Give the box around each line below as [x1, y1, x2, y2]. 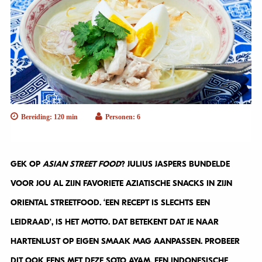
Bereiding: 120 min [20, 113, 78, 122]
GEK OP [10, 159, 43, 170]
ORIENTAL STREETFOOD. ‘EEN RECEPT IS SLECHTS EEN [10, 198, 210, 208]
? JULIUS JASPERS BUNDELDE [120, 159, 230, 170]
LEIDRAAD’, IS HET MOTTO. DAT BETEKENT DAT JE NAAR [10, 217, 219, 227]
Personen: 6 [105, 113, 140, 122]
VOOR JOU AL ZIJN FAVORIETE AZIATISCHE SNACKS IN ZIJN [10, 178, 232, 189]
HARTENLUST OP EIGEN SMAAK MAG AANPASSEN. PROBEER [10, 236, 240, 247]
